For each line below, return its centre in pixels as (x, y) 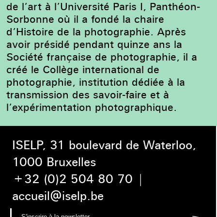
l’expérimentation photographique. (92, 107)
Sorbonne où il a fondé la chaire (85, 19)
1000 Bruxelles (54, 162)
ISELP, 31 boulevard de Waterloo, (104, 145)
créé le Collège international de (83, 69)
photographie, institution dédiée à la (96, 82)
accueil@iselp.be (58, 196)
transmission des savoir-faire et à (88, 94)
